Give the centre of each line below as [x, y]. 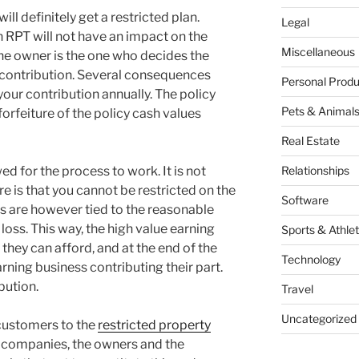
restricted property [154, 325]
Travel [297, 289]
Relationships [315, 171]
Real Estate [310, 141]
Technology [311, 260]
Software [305, 200]
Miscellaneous [318, 52]
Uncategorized [319, 319]
